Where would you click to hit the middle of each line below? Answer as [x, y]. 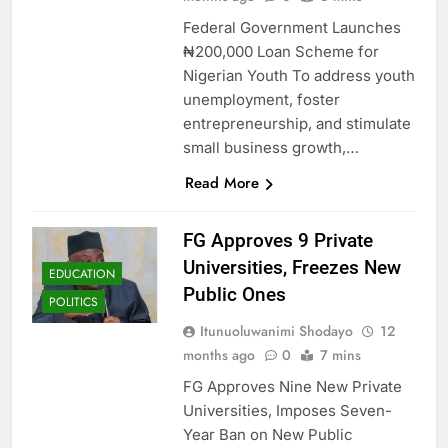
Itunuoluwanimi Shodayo [276, 330]
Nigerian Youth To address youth [298, 75]
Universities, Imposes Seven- [287, 410]
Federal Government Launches [291, 27]
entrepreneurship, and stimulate [296, 123]
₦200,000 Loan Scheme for [280, 51]
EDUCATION [82, 273]
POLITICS [73, 301]
